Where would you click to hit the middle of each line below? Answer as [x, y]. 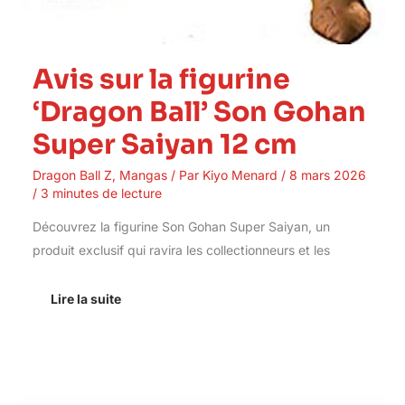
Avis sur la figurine [161, 80]
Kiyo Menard [241, 175]
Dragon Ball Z [72, 175]
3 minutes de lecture [101, 193]
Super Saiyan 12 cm [164, 145]
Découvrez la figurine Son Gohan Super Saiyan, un [181, 227]
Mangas [143, 175]
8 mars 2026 [327, 175]
